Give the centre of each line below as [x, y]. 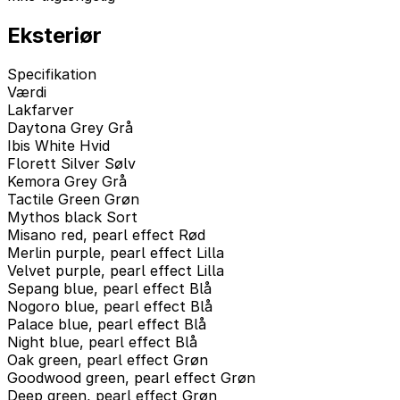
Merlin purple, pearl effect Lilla [116, 253]
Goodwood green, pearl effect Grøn [131, 378]
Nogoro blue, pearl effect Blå [110, 307]
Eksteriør [54, 35]
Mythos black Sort [72, 217]
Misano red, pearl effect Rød [106, 235]
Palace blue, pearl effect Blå [107, 325]
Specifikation [52, 75]
